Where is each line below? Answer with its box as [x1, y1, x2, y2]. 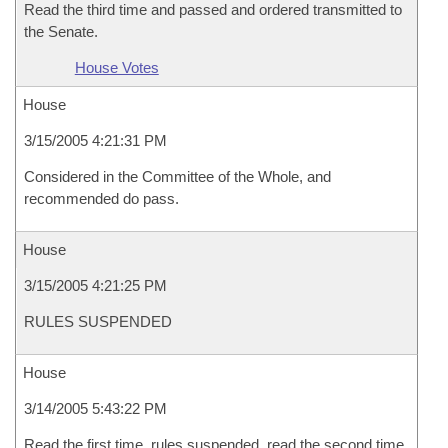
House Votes [74, 59, 159, 76]
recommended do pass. [24, 190, 179, 207]
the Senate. [24, 23, 98, 40]
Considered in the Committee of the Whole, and [24, 168, 331, 185]
